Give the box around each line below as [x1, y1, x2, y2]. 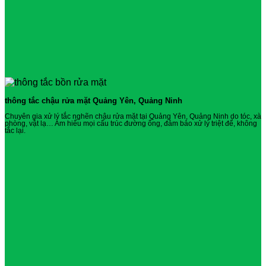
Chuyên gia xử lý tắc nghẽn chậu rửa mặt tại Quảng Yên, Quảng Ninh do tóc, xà [5, 112, 261, 121]
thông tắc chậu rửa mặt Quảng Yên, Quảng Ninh [5, 97, 182, 106]
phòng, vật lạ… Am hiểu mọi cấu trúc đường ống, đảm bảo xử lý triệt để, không [5, 119, 257, 128]
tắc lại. [5, 126, 26, 135]
